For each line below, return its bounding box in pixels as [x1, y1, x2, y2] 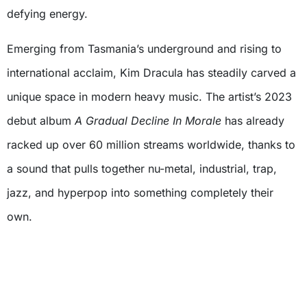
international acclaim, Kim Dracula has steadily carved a [7, 65, 296, 79]
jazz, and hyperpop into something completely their [7, 185, 273, 199]
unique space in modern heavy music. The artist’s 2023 [7, 89, 292, 103]
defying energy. [7, 6, 88, 21]
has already [221, 113, 284, 127]
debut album [7, 113, 75, 127]
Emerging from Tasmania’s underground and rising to [7, 41, 282, 56]
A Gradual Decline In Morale [75, 113, 221, 127]
